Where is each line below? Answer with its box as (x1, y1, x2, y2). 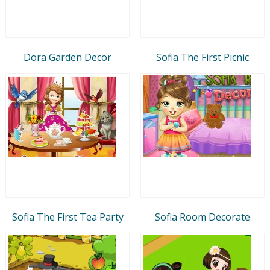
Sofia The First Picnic (156, 50, 249, 64)
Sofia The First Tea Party (11, 210, 124, 224)
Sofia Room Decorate (155, 210, 250, 224)
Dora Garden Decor (24, 50, 111, 64)
